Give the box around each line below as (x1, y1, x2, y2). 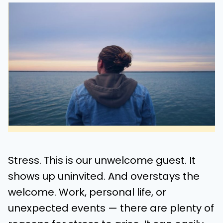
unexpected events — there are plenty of (8, 201, 214, 215)
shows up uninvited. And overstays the (8, 169, 200, 183)
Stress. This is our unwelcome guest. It (8, 153, 196, 167)
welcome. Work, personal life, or (8, 185, 166, 199)
